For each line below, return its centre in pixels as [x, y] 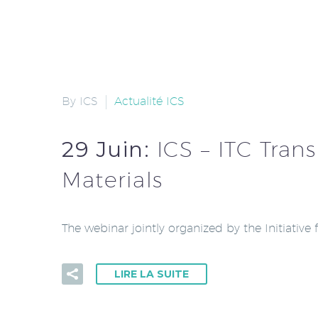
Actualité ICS [149, 101]
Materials [113, 179]
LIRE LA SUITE [152, 274]
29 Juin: [109, 149]
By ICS [80, 101]
